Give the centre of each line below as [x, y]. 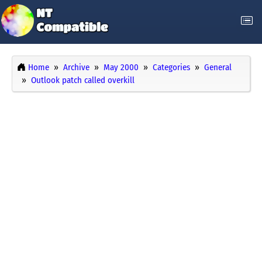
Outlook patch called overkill [83, 80]
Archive [76, 68]
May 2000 [121, 68]
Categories [171, 68]
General [218, 68]
